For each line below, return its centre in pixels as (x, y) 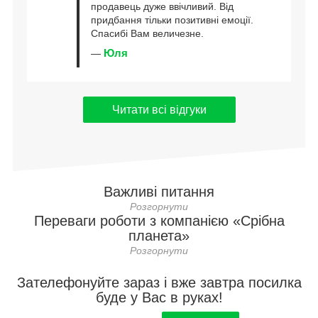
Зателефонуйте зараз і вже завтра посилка (159, 283)
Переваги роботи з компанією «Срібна (159, 221)
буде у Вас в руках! (159, 298)
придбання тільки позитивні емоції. (172, 20)
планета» (159, 236)
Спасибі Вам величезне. (147, 33)
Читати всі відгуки (159, 110)
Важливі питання (159, 192)
